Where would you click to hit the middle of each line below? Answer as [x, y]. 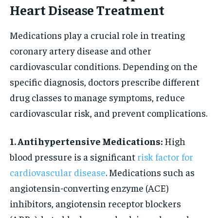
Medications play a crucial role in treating [97, 35]
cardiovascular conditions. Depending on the [104, 66]
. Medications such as [150, 172]
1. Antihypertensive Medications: [86, 141]
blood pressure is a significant [73, 156]
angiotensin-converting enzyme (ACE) [89, 187]
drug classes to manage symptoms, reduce [97, 97]
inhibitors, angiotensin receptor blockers [95, 203]
